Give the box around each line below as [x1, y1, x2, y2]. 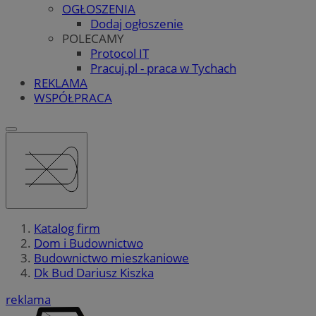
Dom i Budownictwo [34, 235, 143, 252]
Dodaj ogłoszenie [90, 15, 183, 32]
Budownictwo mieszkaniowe [34, 250, 189, 267]
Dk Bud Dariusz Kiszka [34, 265, 154, 281]
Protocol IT [90, 44, 149, 61]
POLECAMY [62, 30, 124, 47]
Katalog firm [34, 220, 100, 237]
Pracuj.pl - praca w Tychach [90, 59, 236, 76]
